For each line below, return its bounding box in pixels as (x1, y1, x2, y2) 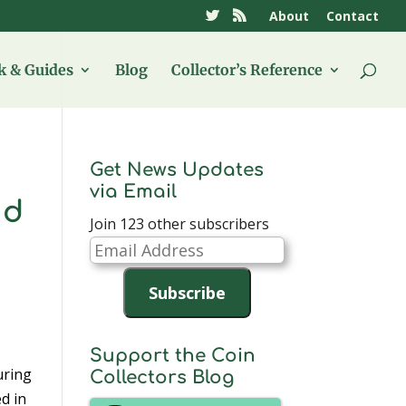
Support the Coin (89, 345, 256, 366)
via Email (89, 181, 177, 202)
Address (88, 262, 143, 282)
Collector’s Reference (171, 61, 323, 79)
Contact (326, 6, 379, 24)
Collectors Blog (89, 367, 235, 388)
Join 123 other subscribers (89, 214, 269, 234)
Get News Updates (89, 159, 264, 180)
